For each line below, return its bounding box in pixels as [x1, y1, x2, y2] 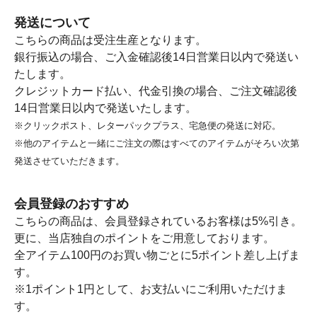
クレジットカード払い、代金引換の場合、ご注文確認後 [14, 85, 297, 97]
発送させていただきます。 [14, 156, 125, 166]
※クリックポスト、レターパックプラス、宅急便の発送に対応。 [14, 120, 281, 131]
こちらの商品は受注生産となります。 [14, 34, 207, 46]
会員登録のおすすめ [14, 197, 129, 211]
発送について [14, 16, 91, 30]
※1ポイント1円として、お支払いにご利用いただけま [14, 283, 287, 295]
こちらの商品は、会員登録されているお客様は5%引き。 [14, 215, 302, 227]
